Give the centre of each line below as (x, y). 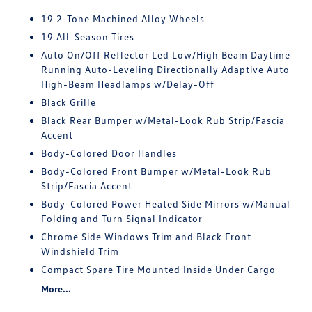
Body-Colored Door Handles (109, 153)
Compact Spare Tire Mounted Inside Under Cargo (159, 269)
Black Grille (69, 102)
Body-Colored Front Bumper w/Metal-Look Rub (157, 171)
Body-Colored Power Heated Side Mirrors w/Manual (166, 204)
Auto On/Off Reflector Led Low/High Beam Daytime (166, 55)
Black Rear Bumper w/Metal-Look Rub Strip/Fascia (163, 120)
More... (56, 289)
